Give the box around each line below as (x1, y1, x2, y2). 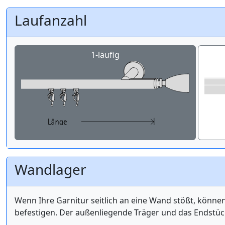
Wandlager (15, 160, 86, 179)
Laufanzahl (15, 10, 87, 30)
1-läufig (91, 49, 120, 60)
